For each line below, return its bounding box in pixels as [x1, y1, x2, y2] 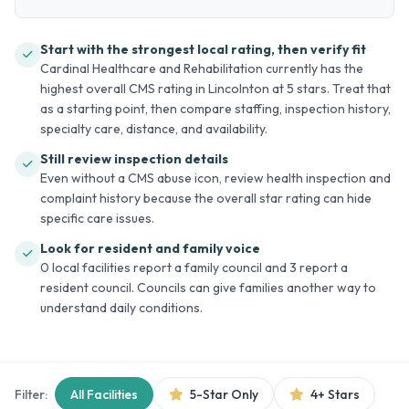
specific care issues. [40, 210, 154, 226]
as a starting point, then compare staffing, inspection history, [40, 100, 391, 117]
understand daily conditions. [40, 299, 203, 316]
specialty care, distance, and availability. [40, 121, 267, 137]
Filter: [15, 386, 47, 403]
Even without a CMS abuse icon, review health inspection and [40, 170, 391, 186]
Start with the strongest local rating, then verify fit [40, 41, 366, 58]
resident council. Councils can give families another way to [40, 279, 376, 296]
